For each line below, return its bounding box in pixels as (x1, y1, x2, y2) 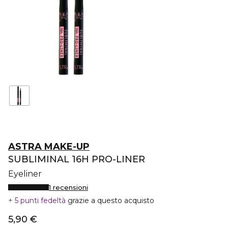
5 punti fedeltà (13, 196, 68, 205)
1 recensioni (49, 183, 88, 191)
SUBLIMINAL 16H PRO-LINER (8, 154, 145, 165)
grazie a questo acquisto (68, 196, 154, 205)
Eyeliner (8, 169, 42, 179)
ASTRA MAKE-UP (8, 141, 90, 152)
